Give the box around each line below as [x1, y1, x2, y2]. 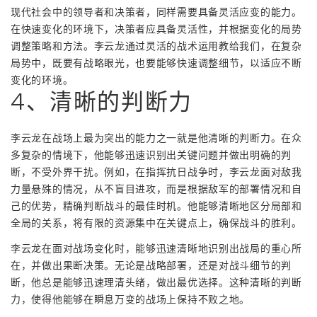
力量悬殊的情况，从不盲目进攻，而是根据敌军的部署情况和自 [11, 181, 302, 196]
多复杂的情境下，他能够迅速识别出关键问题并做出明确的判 [11, 147, 292, 162]
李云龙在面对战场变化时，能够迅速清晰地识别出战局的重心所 [11, 241, 302, 255]
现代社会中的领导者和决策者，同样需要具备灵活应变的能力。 [11, 4, 302, 19]
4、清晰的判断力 [11, 85, 192, 117]
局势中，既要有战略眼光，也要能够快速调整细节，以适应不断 [11, 55, 302, 70]
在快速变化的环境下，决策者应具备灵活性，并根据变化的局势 [11, 21, 302, 36]
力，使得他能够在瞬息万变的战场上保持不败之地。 [11, 292, 250, 306]
